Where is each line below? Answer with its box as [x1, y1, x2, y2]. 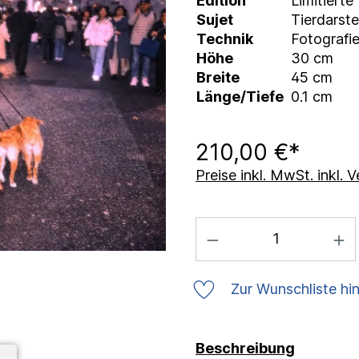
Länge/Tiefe [196, 88, 284, 106]
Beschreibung [196, 339, 295, 357]
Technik [196, 30, 253, 48]
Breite [196, 69, 240, 87]
